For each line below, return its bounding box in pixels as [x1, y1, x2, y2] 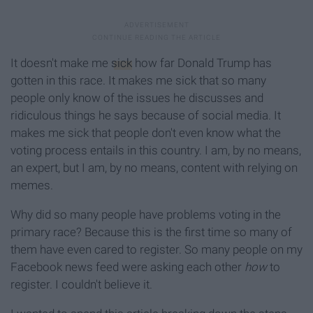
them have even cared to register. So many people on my [10, 242, 303, 257]
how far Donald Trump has [132, 56, 272, 71]
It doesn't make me [10, 56, 111, 71]
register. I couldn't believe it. [10, 277, 152, 292]
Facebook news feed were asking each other [10, 260, 245, 275]
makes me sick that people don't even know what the [10, 126, 281, 140]
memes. [10, 178, 53, 193]
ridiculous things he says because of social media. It [10, 108, 281, 123]
